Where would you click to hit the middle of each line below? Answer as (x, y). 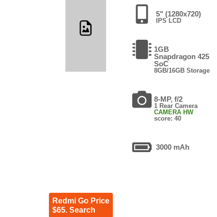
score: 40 (168, 118)
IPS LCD (169, 20)
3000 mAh (173, 147)
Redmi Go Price (81, 201)
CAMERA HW (174, 112)
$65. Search (74, 210)
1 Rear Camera (176, 106)
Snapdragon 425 (182, 56)
